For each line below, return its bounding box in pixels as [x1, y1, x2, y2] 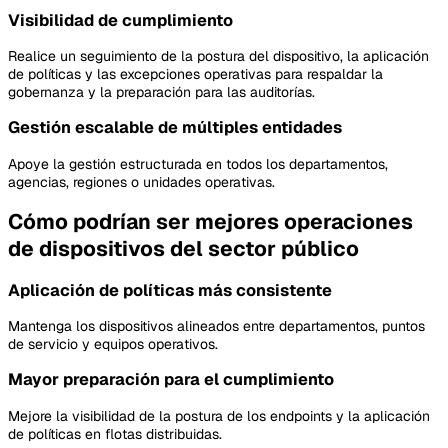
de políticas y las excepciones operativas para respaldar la [8, 64, 383, 83]
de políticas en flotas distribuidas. [8, 424, 222, 443]
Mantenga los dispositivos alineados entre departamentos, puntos [8, 316, 425, 335]
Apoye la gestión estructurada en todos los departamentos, [8, 154, 388, 173]
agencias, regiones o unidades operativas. [8, 172, 275, 191]
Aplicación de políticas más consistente [8, 279, 332, 301]
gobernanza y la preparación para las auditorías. [8, 82, 315, 101]
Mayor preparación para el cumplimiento [8, 369, 334, 391]
